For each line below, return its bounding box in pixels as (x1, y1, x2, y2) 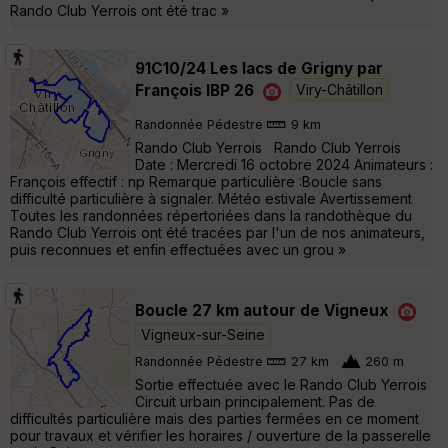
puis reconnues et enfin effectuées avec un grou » (10, 240, 346, 258)
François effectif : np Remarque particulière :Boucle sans (10, 172, 382, 190)
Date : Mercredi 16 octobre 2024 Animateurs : (135, 155, 433, 173)
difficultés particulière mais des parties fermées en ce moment (10, 409, 419, 427)
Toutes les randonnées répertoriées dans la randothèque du (10, 206, 412, 224)
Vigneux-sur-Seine (141, 325, 265, 343)
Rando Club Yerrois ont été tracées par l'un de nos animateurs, (10, 223, 425, 241)
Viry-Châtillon (296, 81, 383, 99)
